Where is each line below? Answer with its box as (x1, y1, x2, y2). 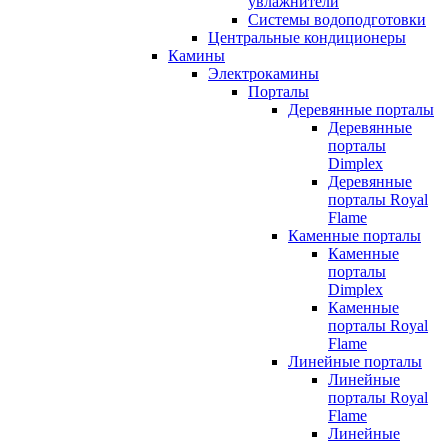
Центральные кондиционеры (208, 28, 406, 46)
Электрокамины (208, 64, 319, 82)
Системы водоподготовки (248, 10, 426, 28)
